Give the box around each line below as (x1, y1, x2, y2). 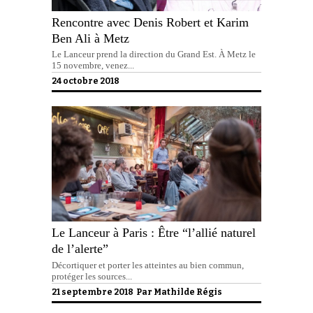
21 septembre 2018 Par (52, 287, 154, 298)
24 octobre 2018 (52, 76, 121, 87)
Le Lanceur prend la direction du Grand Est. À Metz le (52, 48, 256, 59)
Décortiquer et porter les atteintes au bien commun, (52, 259, 244, 270)
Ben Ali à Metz (52, 31, 129, 45)
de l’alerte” (52, 242, 108, 256)
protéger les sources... (52, 270, 132, 282)
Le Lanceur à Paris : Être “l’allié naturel (52, 226, 256, 240)
